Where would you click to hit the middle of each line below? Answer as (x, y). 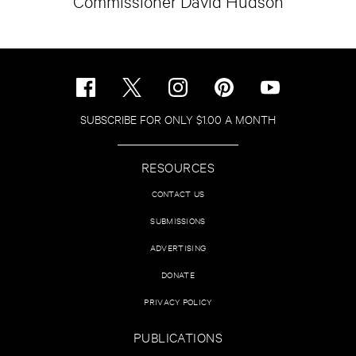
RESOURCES (178, 167)
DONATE (178, 275)
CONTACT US (178, 194)
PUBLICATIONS (178, 337)
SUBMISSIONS (178, 221)
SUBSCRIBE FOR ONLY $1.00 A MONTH (178, 119)
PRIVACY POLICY (178, 302)
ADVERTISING (178, 248)
